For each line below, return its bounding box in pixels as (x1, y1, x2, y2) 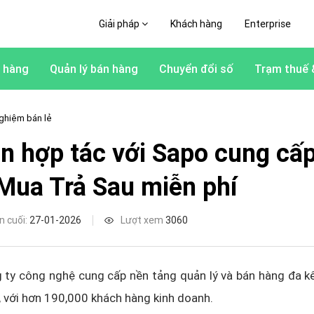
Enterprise (244, 18, 291, 30)
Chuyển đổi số (159, 62, 233, 76)
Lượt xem (121, 214, 165, 226)
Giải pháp (98, 18, 142, 30)
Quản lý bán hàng (50, 62, 138, 76)
